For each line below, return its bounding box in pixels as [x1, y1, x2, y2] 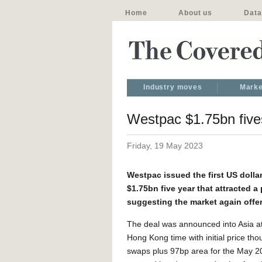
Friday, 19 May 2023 [127, 141, 203, 150]
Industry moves [143, 83, 202, 91]
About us [178, 9, 213, 17]
